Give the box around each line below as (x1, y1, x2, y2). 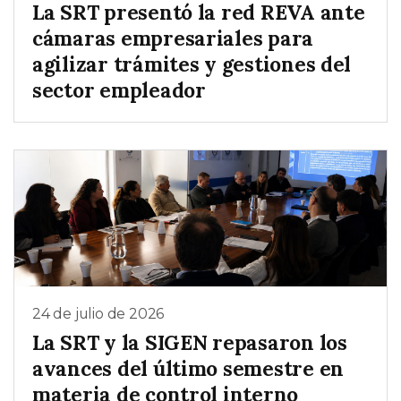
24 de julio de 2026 (32, 305, 165, 323)
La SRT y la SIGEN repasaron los (32, 328, 347, 355)
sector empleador (32, 77, 206, 104)
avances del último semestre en (32, 354, 345, 381)
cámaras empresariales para (32, 25, 314, 52)
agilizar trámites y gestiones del (32, 51, 352, 78)
